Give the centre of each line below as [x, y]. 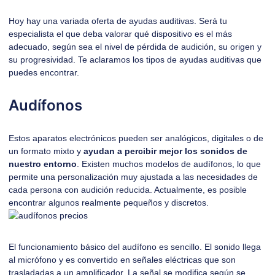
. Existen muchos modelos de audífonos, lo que [169, 164]
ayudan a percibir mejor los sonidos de [165, 151]
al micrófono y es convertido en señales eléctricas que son [122, 260]
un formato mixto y [46, 151]
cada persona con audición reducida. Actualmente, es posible [128, 190]
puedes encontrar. [44, 72]
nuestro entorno [43, 164]
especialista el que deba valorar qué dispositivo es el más [120, 34]
